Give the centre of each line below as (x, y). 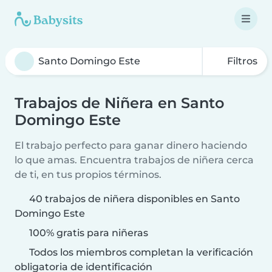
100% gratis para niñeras (87, 233)
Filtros (241, 61)
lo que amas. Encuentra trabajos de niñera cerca (134, 160)
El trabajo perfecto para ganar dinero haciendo (131, 145)
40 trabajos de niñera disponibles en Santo (134, 199)
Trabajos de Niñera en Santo (119, 103)
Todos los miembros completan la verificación (140, 252)
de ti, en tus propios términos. (88, 175)
